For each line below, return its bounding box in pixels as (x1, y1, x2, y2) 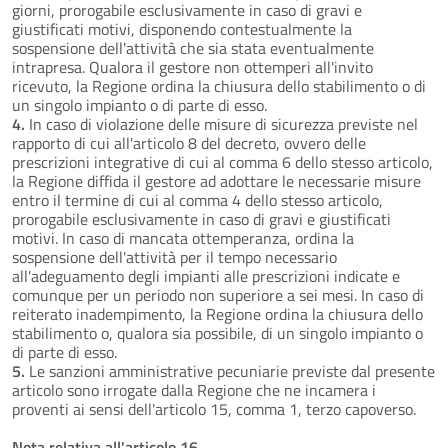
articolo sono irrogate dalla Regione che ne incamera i (12, 377, 376, 402)
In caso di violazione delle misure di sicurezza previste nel (25, 111, 418, 136)
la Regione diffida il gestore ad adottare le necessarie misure (12, 168, 421, 193)
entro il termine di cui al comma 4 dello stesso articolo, (12, 187, 383, 212)
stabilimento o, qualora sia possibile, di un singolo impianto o (12, 320, 423, 345)
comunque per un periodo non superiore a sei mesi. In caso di (12, 282, 424, 307)
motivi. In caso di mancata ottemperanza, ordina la (12, 225, 354, 250)
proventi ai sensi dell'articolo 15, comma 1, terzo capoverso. (12, 396, 416, 421)
